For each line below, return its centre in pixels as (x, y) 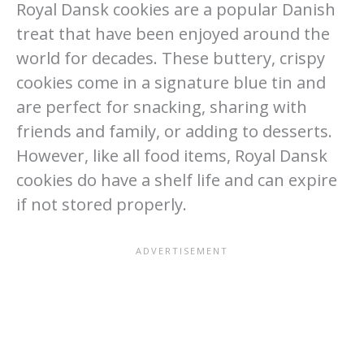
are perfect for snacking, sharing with (162, 107)
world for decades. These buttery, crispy (171, 58)
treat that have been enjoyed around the (173, 34)
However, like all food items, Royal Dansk (172, 156)
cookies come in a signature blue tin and (171, 83)
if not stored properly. (102, 205)
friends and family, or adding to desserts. (174, 132)
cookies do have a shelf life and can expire (177, 180)
